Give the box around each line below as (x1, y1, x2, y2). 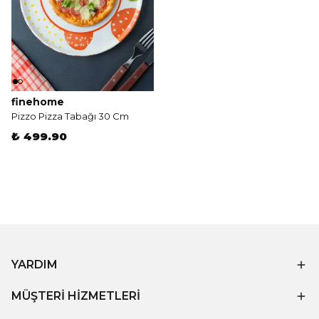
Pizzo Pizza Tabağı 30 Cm (11, 110, 129, 122)
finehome (11, 95, 64, 108)
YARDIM (11, 258, 58, 271)
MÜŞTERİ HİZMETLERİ (11, 289, 140, 303)
